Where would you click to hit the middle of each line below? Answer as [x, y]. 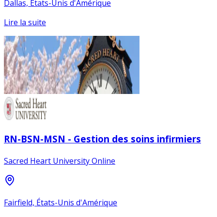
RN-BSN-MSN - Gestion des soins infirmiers [102, 139]
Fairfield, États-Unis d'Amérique [61, 202]
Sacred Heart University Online [60, 161]
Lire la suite [25, 23]
